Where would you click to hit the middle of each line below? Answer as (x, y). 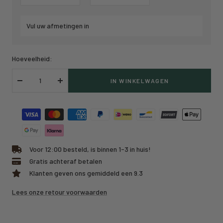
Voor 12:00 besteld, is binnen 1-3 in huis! (90, 149)
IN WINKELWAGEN (140, 81)
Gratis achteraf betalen (66, 161)
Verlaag (31, 86)
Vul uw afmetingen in (58, 26)
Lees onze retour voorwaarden (59, 192)
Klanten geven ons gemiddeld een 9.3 (86, 173)
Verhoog (72, 86)
